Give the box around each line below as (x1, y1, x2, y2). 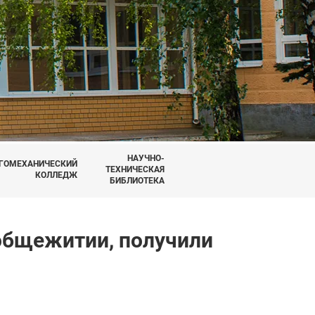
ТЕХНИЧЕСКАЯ (105, 165, 165, 175)
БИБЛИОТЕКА (110, 176, 165, 186)
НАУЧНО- (127, 153, 165, 164)
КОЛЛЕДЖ (35, 170, 77, 181)
